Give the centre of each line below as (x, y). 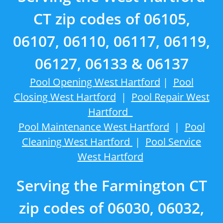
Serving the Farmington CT (111, 185)
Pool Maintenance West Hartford (94, 127)
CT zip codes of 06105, (111, 19)
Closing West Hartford (65, 97)
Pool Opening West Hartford (95, 82)
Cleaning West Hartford (77, 142)
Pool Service (173, 142)
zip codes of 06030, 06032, (111, 208)
